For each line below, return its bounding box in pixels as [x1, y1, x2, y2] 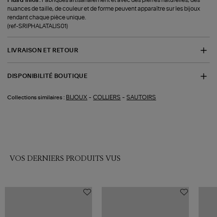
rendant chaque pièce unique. [7, 14, 86, 20]
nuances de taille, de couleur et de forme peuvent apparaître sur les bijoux [7, 5, 201, 12]
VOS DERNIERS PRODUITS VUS [10, 154, 121, 163]
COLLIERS [93, 94, 121, 100]
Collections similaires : [7, 94, 65, 100]
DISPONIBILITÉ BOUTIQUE [7, 73, 88, 79]
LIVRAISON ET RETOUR [7, 47, 78, 53]
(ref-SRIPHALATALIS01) [7, 23, 68, 29]
